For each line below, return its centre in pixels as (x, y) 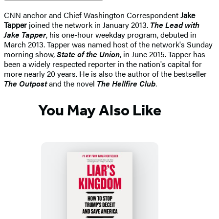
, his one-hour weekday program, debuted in (121, 34)
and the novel (72, 83)
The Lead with (175, 24)
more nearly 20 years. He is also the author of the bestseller (105, 73)
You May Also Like (100, 110)
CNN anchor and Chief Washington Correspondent (92, 15)
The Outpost (25, 83)
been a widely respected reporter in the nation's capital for (103, 64)
